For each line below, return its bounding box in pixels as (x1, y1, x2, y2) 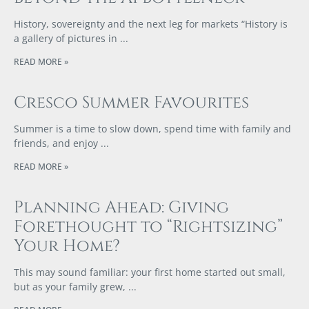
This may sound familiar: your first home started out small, (14, 266, 286, 279)
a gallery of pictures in (14, 32, 117, 46)
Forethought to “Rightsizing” (14, 216, 283, 239)
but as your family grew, (14, 280, 126, 294)
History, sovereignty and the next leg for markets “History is (14, 17, 288, 31)
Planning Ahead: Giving (14, 197, 229, 219)
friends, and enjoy (14, 137, 98, 150)
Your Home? (14, 235, 120, 258)
